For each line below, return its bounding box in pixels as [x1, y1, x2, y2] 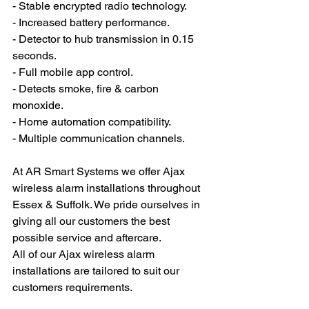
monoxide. [12, 98, 63, 112]
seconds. [12, 48, 57, 62]
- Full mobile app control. [12, 65, 133, 79]
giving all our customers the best [12, 214, 172, 228]
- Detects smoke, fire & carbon [12, 81, 161, 95]
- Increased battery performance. [12, 15, 170, 29]
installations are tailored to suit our [12, 263, 182, 277]
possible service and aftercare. [12, 230, 163, 244]
